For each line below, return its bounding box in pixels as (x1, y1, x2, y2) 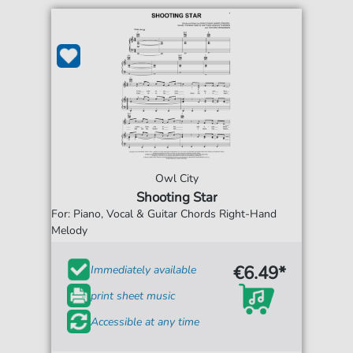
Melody (51, 223, 88, 238)
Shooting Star (136, 188, 217, 206)
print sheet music (91, 288, 176, 303)
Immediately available (91, 262, 197, 277)
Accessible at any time (91, 314, 200, 329)
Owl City (154, 171, 199, 186)
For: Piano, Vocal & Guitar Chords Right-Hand (51, 206, 277, 221)
